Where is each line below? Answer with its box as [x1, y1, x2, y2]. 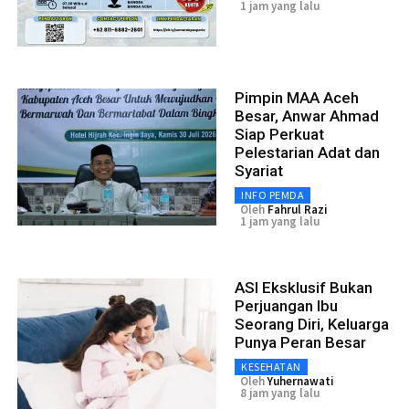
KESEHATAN [241, 360, 301, 374]
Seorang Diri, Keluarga [235, 315, 389, 334]
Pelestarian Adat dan [235, 143, 380, 163]
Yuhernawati [267, 373, 334, 390]
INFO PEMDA [241, 188, 304, 203]
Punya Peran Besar [235, 333, 366, 352]
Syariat [235, 162, 283, 181]
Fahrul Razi [267, 202, 328, 218]
